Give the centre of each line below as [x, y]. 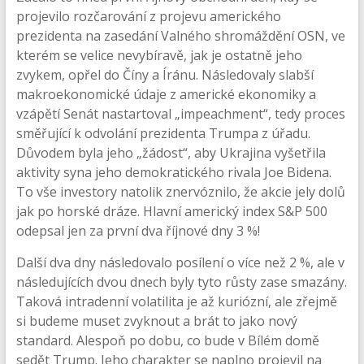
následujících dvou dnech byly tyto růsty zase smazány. [181, 282]
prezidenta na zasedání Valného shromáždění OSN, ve [180, 36]
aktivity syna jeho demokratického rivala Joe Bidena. [173, 172]
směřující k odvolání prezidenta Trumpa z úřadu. [163, 133]
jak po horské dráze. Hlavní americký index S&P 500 [171, 211]
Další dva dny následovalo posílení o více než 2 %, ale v [180, 262]
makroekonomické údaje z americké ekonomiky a [166, 94]
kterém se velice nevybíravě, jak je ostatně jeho [159, 55]
